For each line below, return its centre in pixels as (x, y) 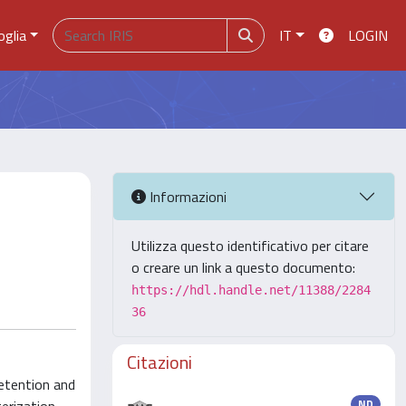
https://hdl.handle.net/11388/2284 (251, 290)
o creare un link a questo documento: (243, 267)
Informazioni (186, 196)
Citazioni (159, 362)
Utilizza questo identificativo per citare (250, 246)
